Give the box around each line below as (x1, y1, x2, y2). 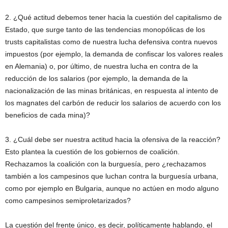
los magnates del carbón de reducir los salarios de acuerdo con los (5, 99, 221, 107)
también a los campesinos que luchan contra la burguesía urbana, (5, 172, 218, 181)
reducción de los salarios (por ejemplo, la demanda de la (5, 74, 188, 83)
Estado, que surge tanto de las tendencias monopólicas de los (5, 25, 205, 34)
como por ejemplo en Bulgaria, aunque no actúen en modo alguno (5, 184, 219, 193)
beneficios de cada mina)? (5, 111, 90, 120)
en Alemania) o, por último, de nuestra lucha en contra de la (5, 62, 198, 71)
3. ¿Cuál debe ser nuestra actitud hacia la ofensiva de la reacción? (5, 135, 220, 144)
